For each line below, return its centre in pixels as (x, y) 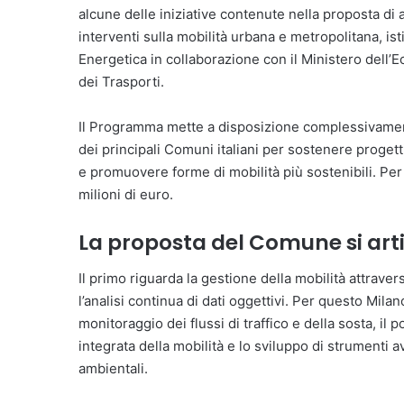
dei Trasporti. (121, 81)
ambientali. (113, 369)
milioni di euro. (126, 194)
